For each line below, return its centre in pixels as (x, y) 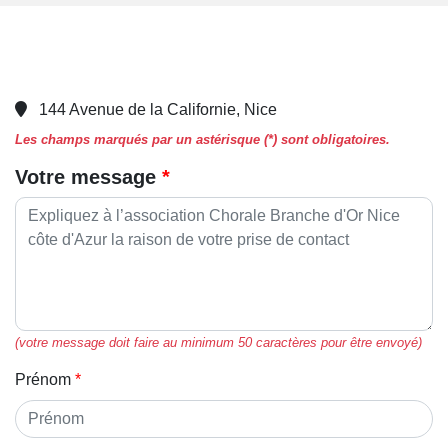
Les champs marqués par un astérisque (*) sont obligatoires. (202, 139)
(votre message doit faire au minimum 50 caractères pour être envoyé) (218, 342)
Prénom (43, 379)
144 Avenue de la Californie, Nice (158, 109)
